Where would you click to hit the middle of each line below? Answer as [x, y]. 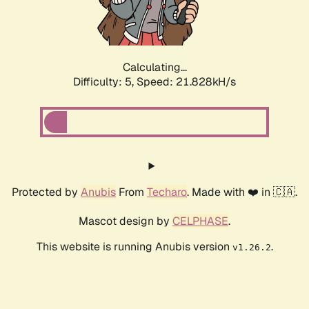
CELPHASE [200, 221]
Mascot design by [126, 221]
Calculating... [154, 68]
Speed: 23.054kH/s [186, 82]
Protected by [46, 192]
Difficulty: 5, [105, 82]
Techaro [167, 192]
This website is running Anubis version [134, 247]
